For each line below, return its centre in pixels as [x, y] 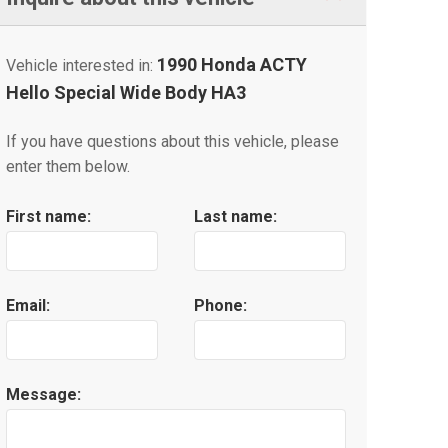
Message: [43, 395]
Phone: [220, 306]
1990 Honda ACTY [232, 65]
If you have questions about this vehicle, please [172, 142]
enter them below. [68, 167]
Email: [28, 306]
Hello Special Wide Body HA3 [126, 93]
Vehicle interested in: [81, 66]
